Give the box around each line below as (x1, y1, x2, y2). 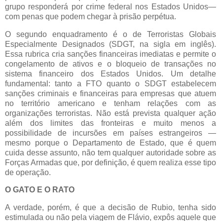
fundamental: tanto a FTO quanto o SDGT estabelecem (5, 79, 216, 88)
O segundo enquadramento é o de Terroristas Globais (5, 30, 216, 38)
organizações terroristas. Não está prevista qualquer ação (5, 109, 216, 117)
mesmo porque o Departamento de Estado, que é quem (5, 138, 216, 147)
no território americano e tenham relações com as (5, 99, 216, 108)
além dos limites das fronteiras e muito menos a (5, 118, 216, 127)
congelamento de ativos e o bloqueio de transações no (5, 59, 216, 68)
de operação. (5, 168, 51, 177)
